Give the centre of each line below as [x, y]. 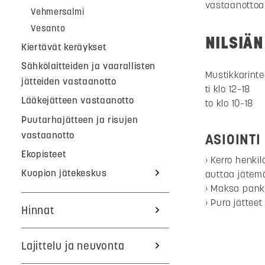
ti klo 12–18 [228, 89]
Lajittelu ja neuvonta [73, 245]
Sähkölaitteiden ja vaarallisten [88, 65]
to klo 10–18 [229, 103]
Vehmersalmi [58, 11]
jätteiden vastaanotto [69, 81]
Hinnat [38, 210]
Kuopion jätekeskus [64, 173]
